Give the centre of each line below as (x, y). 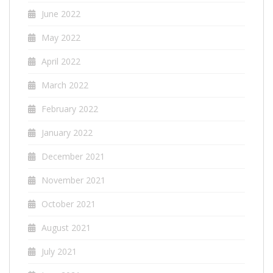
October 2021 (69, 204)
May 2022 (61, 37)
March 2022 (65, 85)
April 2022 (61, 61)
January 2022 (67, 132)
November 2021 (73, 180)
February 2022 (70, 108)
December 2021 (73, 156)
